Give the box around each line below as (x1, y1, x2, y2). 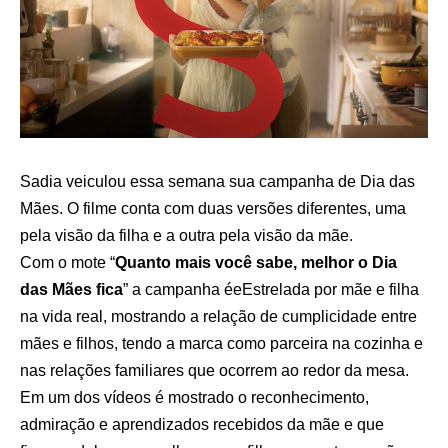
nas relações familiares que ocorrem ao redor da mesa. (20, 361, 409, 379)
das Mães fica (20, 280, 123, 298)
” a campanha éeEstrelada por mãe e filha (123, 280, 419, 298)
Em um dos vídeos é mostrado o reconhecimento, (20, 388, 369, 406)
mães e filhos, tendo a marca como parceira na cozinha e (20, 334, 423, 352)
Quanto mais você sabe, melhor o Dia (115, 253, 397, 271)
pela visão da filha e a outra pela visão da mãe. (20, 226, 353, 244)
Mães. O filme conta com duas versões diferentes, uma (20, 199, 406, 217)
